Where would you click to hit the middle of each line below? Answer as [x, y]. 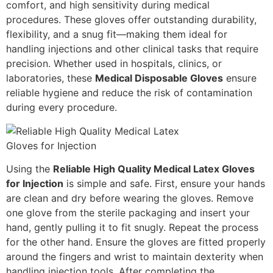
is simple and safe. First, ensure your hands [164, 184]
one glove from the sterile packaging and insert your [128, 213]
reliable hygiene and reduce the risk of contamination [129, 93]
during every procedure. [62, 108]
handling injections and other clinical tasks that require [132, 49]
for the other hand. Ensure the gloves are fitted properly [136, 242]
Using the [30, 169]
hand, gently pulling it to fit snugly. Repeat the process [132, 228]
